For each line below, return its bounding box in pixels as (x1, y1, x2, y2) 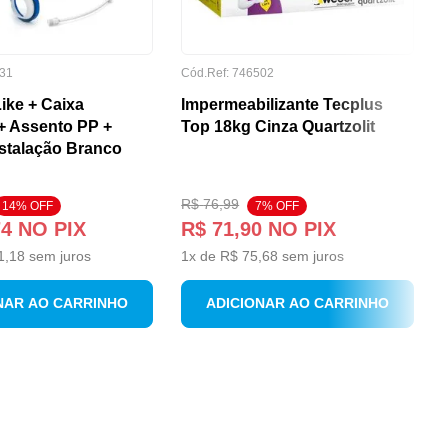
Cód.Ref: (181, 65, 233, 80)
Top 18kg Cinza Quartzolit (181, 117, 376, 135)
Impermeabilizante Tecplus (181, 95, 384, 113)
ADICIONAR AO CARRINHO (206, 295, 390, 312)
